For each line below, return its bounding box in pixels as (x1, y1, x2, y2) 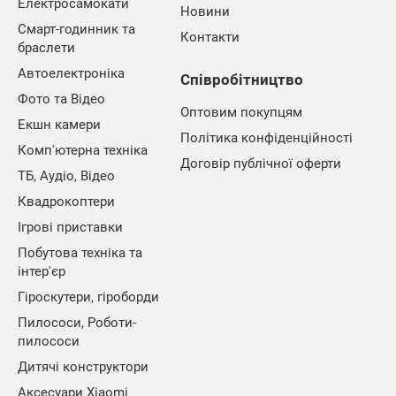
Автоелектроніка (18, 65, 125, 81)
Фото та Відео (18, 91, 105, 107)
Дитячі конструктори (18, 359, 148, 375)
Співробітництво (179, 71, 303, 88)
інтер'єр (18, 263, 65, 279)
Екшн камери (18, 117, 101, 133)
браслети (18, 40, 75, 56)
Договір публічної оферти (179, 156, 341, 171)
